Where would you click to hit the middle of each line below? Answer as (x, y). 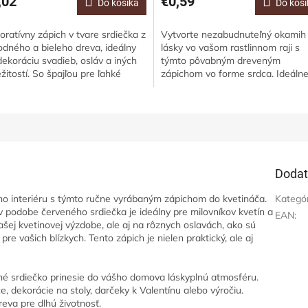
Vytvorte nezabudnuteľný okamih (233, 35)
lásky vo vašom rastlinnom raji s (230, 48)
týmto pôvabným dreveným (221, 61)
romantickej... (189, 100)
